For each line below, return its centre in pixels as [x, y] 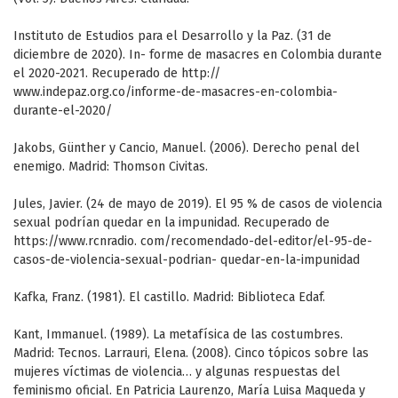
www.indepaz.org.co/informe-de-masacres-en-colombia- [175, 92]
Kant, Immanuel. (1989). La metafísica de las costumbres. [178, 335]
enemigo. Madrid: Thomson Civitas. [111, 167]
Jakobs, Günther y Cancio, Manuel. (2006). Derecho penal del [187, 148]
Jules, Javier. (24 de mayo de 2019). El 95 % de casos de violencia [198, 204]
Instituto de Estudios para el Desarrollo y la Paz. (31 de [172, 36]
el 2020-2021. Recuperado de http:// [117, 74]
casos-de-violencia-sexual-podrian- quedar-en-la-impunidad [187, 260]
